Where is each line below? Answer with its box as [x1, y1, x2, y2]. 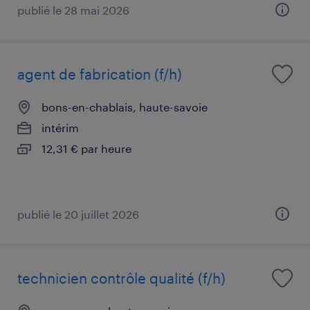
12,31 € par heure [42, 141, 131, 155]
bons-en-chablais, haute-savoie [42, 100, 208, 113]
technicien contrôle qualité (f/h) [17, 269, 226, 286]
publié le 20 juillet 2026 [17, 207, 139, 221]
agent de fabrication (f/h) [17, 65, 182, 82]
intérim [42, 120, 79, 134]
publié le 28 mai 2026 [17, 3, 129, 17]
